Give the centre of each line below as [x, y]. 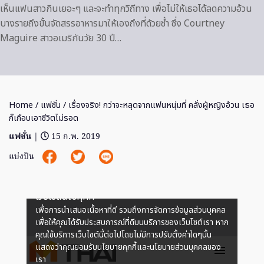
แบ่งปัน [23, 157]
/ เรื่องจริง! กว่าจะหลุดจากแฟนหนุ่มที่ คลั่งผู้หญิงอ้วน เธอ [158, 105]
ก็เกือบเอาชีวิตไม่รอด [44, 118]
